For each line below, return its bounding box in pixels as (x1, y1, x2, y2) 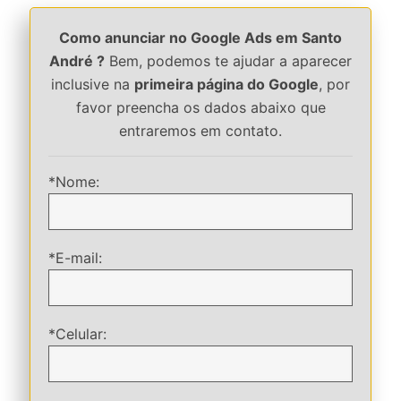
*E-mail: (48, 249, 102, 267)
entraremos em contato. (119, 122, 282, 140)
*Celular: (48, 325, 107, 343)
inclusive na (51, 75, 134, 93)
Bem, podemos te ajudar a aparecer (105, 52, 352, 70)
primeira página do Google (134, 75, 319, 93)
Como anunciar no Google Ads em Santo (59, 29, 342, 47)
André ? (49, 52, 105, 70)
